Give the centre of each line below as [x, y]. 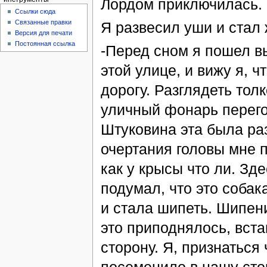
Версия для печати [44, 33]
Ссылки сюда [35, 12]
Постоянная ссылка [45, 44]
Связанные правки [44, 22]
